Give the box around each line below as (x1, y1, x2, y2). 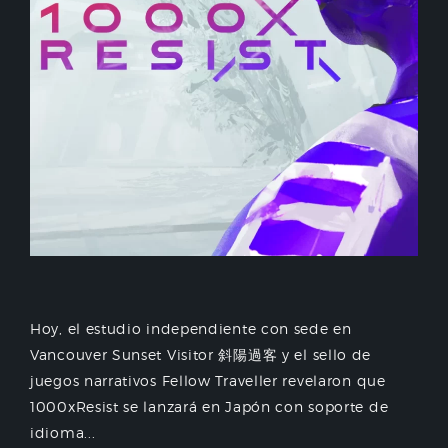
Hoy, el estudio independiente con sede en (30, 319, 352, 337)
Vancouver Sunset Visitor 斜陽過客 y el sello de (30, 345, 372, 363)
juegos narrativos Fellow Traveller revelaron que (30, 371, 386, 389)
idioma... (30, 423, 96, 441)
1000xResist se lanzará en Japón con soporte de (30, 397, 389, 415)
